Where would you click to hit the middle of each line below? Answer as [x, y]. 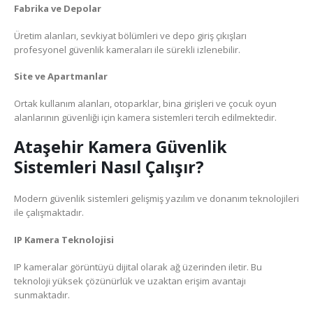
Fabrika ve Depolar [58, 9]
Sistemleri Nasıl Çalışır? [109, 167]
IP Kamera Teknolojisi [64, 239]
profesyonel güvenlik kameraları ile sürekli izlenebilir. [127, 49]
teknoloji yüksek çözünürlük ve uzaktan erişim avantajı [130, 281]
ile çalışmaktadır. [49, 213]
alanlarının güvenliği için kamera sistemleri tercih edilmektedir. [145, 117]
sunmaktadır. [42, 294]
